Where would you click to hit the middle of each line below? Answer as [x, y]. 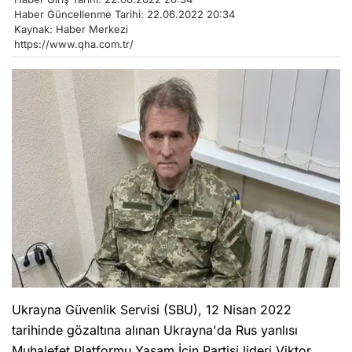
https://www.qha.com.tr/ [74, 44]
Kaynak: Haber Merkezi [71, 29]
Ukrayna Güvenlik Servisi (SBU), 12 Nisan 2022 [152, 310]
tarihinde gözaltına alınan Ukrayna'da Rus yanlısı [155, 330]
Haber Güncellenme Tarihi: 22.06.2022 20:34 [125, 14]
